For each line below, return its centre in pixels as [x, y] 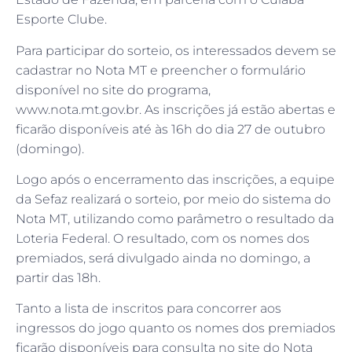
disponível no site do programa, [113, 90]
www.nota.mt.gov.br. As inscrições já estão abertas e [176, 109]
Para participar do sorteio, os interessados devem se [176, 50]
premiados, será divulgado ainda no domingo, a [163, 258]
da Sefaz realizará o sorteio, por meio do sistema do [173, 200]
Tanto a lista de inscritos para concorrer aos [148, 309]
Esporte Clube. [61, 20]
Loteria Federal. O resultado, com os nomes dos [163, 239]
